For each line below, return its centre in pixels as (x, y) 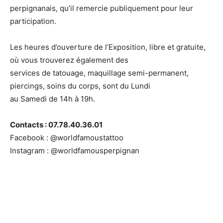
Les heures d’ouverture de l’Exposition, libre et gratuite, (108, 47)
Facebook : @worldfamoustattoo (67, 138)
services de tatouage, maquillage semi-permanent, (99, 73)
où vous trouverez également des (69, 60)
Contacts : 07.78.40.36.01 (56, 125)
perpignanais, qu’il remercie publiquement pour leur (102, 8)
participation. (33, 21)
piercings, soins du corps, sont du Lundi (80, 86)
